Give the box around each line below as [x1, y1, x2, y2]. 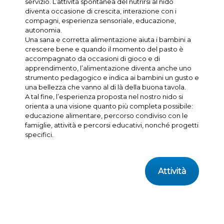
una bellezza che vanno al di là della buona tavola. [24, 83, 186, 91]
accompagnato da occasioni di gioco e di [24, 54, 160, 63]
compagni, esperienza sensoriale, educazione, [24, 16, 176, 25]
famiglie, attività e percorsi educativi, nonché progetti [24, 121, 198, 129]
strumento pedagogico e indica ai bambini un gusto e [24, 73, 199, 82]
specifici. [24, 130, 53, 139]
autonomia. [24, 26, 62, 34]
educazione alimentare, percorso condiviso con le [24, 111, 188, 120]
